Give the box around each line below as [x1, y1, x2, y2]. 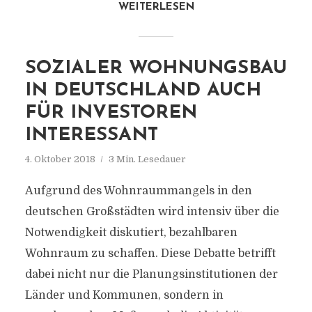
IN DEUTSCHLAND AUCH [24, 81, 261, 100]
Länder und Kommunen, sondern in [24, 289, 224, 302]
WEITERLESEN [118, 2, 194, 13]
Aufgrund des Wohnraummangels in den [24, 185, 252, 197]
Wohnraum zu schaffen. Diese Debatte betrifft [24, 247, 276, 260]
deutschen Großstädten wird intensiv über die [24, 205, 279, 218]
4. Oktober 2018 [24, 154, 95, 164]
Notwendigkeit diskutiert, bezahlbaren [24, 226, 237, 239]
